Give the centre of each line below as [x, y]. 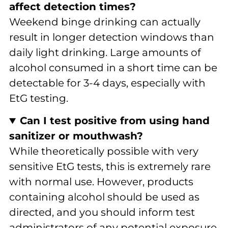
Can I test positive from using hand [115, 121]
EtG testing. [39, 98]
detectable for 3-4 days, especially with [107, 83]
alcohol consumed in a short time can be [113, 68]
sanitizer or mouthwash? [76, 136]
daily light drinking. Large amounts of [105, 52]
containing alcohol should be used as [104, 197]
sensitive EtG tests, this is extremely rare [110, 167]
